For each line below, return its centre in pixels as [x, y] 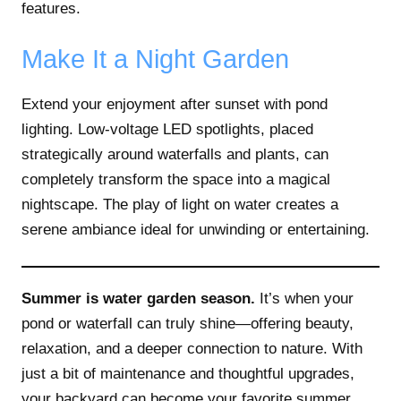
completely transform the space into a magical [176, 180]
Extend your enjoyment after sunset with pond [175, 105]
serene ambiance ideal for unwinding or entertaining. [196, 230]
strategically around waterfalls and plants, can [175, 155]
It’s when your [304, 298]
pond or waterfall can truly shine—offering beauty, [188, 323]
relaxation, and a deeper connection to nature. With [192, 348]
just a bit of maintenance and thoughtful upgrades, [188, 373]
